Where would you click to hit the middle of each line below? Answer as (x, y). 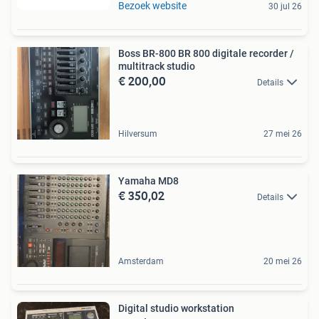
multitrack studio (157, 67)
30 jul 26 (285, 7)
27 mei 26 (283, 134)
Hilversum (138, 134)
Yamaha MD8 (148, 181)
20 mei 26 (283, 262)
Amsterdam (141, 262)
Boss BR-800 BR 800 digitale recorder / (206, 54)
